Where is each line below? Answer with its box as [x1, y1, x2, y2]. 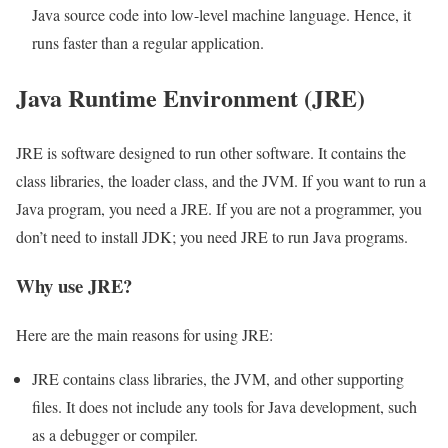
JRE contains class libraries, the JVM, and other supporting [32, 367, 404, 389]
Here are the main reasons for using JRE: [16, 323, 273, 345]
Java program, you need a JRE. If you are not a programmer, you [16, 198, 422, 220]
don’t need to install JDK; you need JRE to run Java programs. [16, 226, 408, 248]
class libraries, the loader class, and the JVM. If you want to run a [16, 170, 426, 192]
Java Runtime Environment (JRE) [16, 80, 365, 116]
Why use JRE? [16, 271, 132, 299]
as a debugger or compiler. [32, 423, 198, 445]
